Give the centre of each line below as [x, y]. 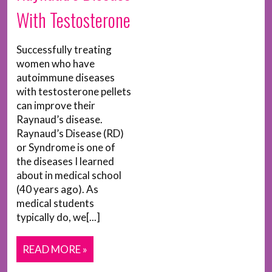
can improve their [56, 105]
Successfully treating [64, 49]
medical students [55, 203]
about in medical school [69, 175]
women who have [56, 63]
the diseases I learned [65, 161]
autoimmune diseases [66, 77]
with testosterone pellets [74, 91]
